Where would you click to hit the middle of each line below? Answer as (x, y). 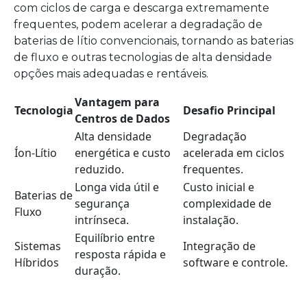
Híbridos (37, 262)
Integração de (219, 246)
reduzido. (99, 169)
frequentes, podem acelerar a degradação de (138, 24)
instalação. (211, 220)
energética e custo (123, 152)
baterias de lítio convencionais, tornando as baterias (153, 40)
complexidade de (227, 203)
